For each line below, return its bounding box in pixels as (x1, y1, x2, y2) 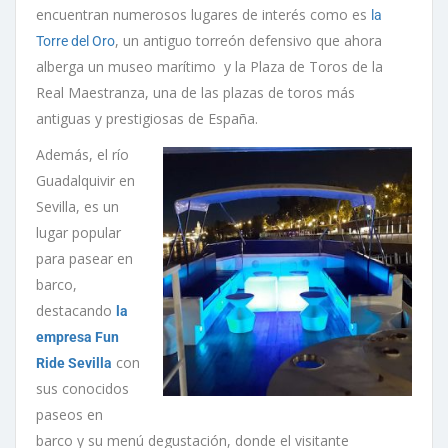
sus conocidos (36, 378, 129, 398)
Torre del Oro (36, 32, 115, 49)
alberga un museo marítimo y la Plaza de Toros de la (36, 56, 383, 76)
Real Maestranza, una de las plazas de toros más (36, 82, 355, 102)
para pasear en (36, 248, 133, 268)
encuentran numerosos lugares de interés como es (36, 4, 371, 24)
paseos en (36, 404, 103, 424)
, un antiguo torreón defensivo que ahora (115, 30, 382, 50)
